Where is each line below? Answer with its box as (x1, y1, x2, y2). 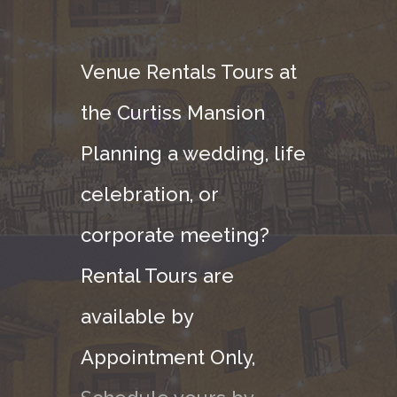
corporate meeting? (81, 222, 269, 246)
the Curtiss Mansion (81, 100, 265, 124)
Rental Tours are (81, 263, 234, 287)
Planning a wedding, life (81, 141, 306, 165)
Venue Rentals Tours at (81, 59, 297, 83)
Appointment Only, (81, 345, 255, 369)
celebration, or (81, 182, 218, 206)
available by (81, 304, 193, 328)
